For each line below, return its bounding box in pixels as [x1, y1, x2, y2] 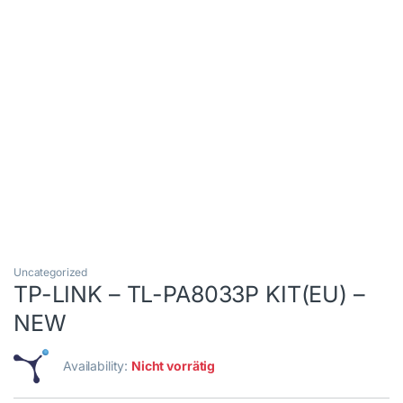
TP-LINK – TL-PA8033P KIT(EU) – [13, 281, 365, 309]
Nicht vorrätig [131, 358, 216, 374]
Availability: [63, 358, 132, 374]
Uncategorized [13, 265, 88, 280]
